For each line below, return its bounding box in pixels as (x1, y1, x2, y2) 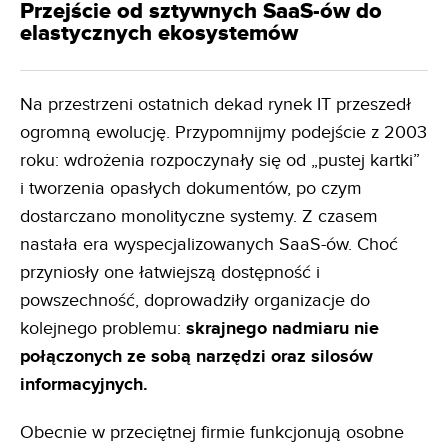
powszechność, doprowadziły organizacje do (20, 290, 370, 312)
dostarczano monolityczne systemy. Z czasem (20, 206, 378, 228)
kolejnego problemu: (20, 318, 186, 340)
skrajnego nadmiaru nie (186, 318, 379, 341)
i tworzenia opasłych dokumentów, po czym (20, 178, 362, 200)
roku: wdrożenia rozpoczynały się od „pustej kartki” (20, 150, 420, 172)
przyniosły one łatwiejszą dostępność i (20, 262, 320, 284)
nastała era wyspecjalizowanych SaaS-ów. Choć (20, 234, 398, 256)
